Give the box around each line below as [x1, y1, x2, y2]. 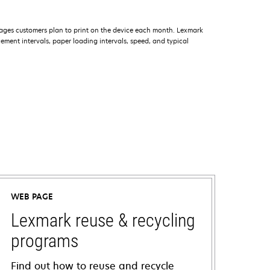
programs [11, 230, 79, 251]
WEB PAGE [11, 191, 54, 202]
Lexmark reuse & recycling [11, 210, 196, 231]
